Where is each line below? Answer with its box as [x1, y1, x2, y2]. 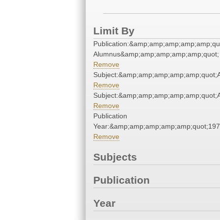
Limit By [93, 25, 135, 37]
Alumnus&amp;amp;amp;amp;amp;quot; [93, 50, 219, 58]
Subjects [93, 151, 137, 163]
